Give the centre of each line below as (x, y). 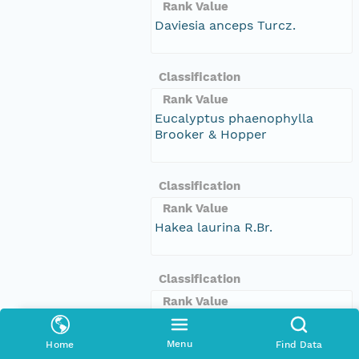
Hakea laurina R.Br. (214, 227)
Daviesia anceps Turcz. (225, 25)
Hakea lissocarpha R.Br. (228, 320)
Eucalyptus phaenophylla (234, 118)
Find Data (299, 345)
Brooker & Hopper (211, 134)
